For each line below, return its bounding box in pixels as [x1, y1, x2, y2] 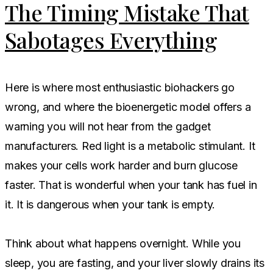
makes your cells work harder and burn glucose [5, 158, 238, 172]
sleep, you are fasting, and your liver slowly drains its [5, 256, 264, 269]
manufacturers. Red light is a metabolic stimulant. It [5, 139, 255, 152]
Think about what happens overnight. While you [5, 236, 241, 250]
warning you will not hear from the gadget [5, 119, 211, 133]
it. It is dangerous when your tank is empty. [5, 197, 216, 211]
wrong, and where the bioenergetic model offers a [5, 100, 251, 113]
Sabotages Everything [5, 24, 218, 54]
